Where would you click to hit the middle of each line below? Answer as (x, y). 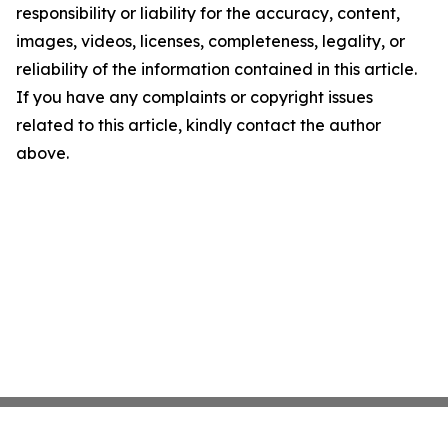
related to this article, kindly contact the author (198, 125)
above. (42, 153)
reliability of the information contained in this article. (216, 69)
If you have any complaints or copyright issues (194, 97)
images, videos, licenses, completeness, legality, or (210, 41)
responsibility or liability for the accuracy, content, (208, 13)
